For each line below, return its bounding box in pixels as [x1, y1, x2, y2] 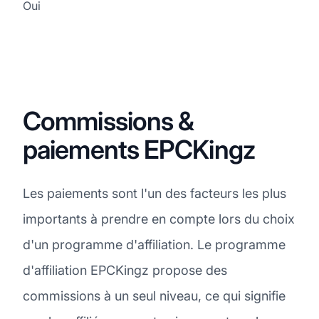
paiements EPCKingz [23, 133, 255, 165]
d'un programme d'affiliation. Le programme [23, 236, 286, 252]
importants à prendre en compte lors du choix [23, 211, 295, 226]
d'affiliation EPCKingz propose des [23, 262, 227, 278]
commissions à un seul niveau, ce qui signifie [23, 288, 286, 303]
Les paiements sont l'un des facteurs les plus [23, 185, 286, 201]
